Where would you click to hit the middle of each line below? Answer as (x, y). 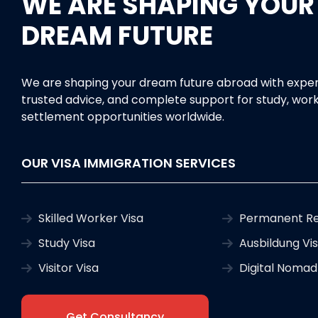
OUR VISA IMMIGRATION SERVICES (128, 163)
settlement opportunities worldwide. (123, 117)
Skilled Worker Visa (91, 219)
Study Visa (67, 243)
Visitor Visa (68, 268)
